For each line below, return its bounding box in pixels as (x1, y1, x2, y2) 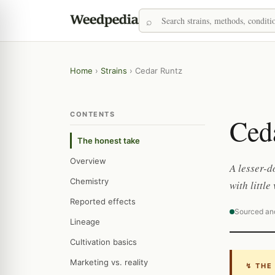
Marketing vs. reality (70, 257, 148, 267)
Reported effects (70, 196, 136, 206)
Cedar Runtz (135, 66, 182, 76)
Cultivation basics (70, 237, 137, 247)
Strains (101, 66, 127, 76)
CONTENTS (70, 110, 115, 118)
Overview (70, 156, 106, 166)
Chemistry (70, 176, 109, 186)
